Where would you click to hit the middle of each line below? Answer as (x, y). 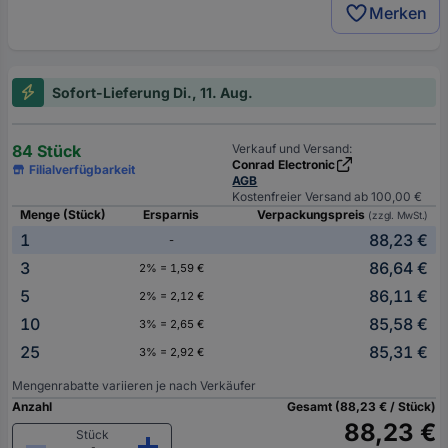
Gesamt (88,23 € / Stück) (361, 406)
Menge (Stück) (63, 214)
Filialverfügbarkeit (82, 169)
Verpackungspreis (313, 214)
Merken (398, 12)
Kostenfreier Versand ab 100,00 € (327, 196)
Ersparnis (171, 214)
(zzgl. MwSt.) (398, 214)
